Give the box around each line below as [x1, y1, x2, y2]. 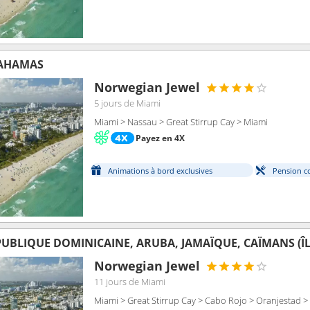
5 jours [94, 97, 122, 109]
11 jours [94, 275, 127, 288]
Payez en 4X [136, 131, 185, 144]
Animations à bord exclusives [108, 165, 212, 176]
